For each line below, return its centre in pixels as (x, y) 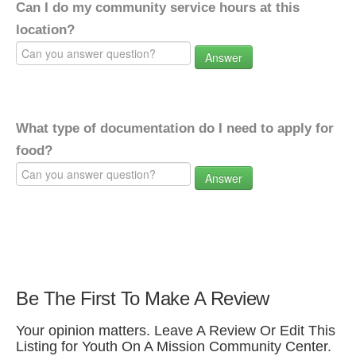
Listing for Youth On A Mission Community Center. (174, 346)
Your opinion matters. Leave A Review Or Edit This (176, 331)
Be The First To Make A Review (143, 298)
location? (45, 30)
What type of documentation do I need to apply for (175, 128)
